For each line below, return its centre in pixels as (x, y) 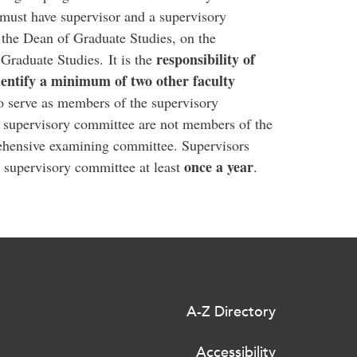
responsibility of (205, 59)
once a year (218, 167)
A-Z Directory (231, 312)
